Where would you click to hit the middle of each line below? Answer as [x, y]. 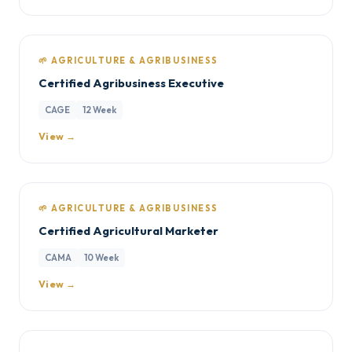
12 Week [99, 110]
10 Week [101, 257]
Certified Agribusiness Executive [131, 83]
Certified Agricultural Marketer [128, 231]
